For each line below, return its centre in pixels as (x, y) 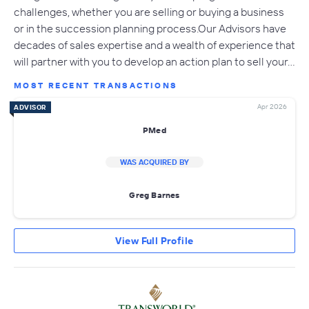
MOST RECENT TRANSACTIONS (96, 86)
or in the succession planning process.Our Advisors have (150, 29)
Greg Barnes (154, 195)
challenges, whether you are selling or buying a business (149, 12)
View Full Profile (154, 241)
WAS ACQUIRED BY (154, 162)
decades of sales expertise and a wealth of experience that (154, 45)
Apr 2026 (272, 107)
